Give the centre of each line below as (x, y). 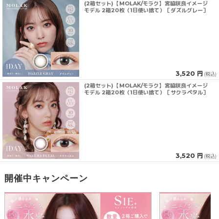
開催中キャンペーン (46, 178)
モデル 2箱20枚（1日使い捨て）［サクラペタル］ (146, 92)
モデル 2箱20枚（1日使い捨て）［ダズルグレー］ (146, 11)
